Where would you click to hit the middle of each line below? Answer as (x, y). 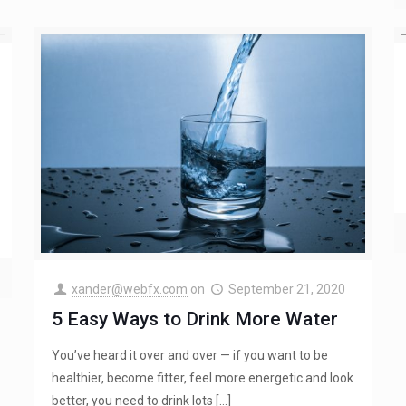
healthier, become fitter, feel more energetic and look (202, 378)
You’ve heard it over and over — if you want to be (189, 356)
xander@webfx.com (130, 290)
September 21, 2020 (286, 290)
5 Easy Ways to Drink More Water (194, 319)
